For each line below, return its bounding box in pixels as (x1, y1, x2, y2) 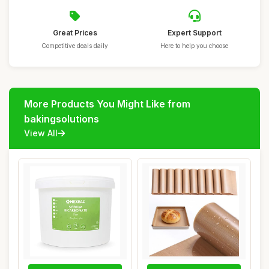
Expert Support (167, 28, 222, 37)
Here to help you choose (160, 42, 228, 49)
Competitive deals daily (41, 42, 108, 49)
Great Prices (52, 28, 97, 37)
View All (24, 128, 58, 138)
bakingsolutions (24, 113, 99, 125)
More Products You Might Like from (24, 98, 190, 110)
